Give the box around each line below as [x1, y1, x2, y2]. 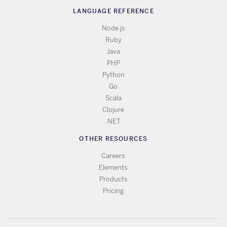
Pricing [103, 186, 124, 195]
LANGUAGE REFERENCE [73, 7, 154, 15]
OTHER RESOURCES [79, 134, 148, 142]
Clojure [102, 105, 125, 113]
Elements [99, 163, 128, 171]
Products [99, 175, 128, 183]
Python [102, 70, 125, 79]
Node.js [101, 24, 125, 32]
